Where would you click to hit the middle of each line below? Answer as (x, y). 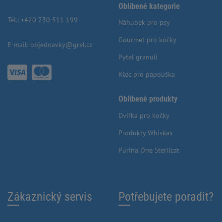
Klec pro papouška (147, 75)
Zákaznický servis (50, 196)
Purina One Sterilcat (149, 150)
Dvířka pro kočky (144, 115)
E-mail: (19, 44)
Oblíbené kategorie (149, 6)
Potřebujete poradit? (166, 196)
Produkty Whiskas (145, 133)
